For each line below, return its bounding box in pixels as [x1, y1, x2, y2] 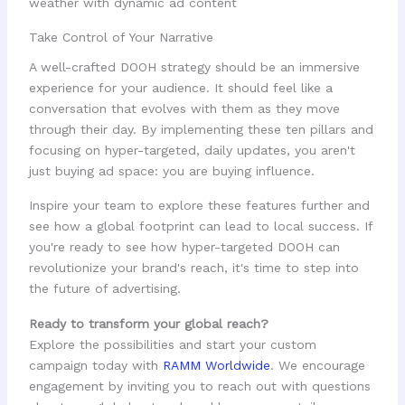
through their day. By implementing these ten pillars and [28, 122, 373, 137]
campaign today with [28, 357, 163, 372]
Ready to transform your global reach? [28, 316, 268, 331]
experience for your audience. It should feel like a [28, 80, 333, 96]
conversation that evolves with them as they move [28, 101, 340, 117]
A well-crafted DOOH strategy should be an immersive [28, 60, 360, 75]
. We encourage [269, 357, 365, 372]
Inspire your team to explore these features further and [28, 198, 370, 213]
